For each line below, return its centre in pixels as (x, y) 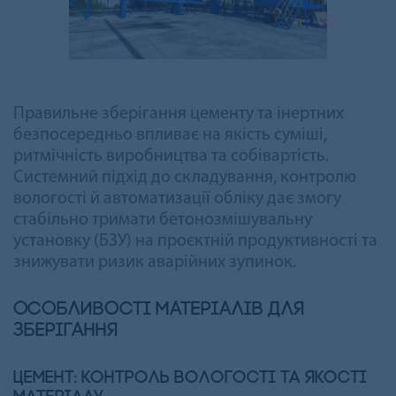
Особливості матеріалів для (159, 309)
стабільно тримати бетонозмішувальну (163, 220)
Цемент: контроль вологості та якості (190, 378)
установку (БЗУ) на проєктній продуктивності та (195, 241)
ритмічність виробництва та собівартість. (171, 156)
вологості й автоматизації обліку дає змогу (177, 198)
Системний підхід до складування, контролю (185, 177)
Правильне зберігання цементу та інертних (179, 114)
